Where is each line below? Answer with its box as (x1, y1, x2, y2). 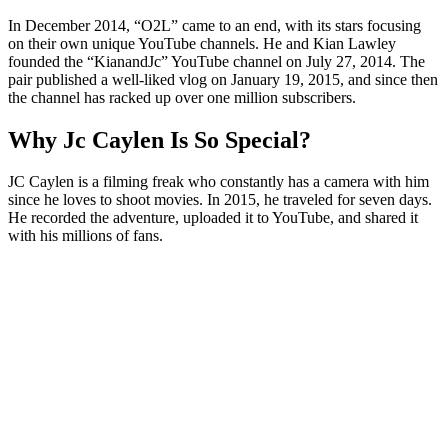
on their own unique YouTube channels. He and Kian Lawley (8, 34, 396, 52)
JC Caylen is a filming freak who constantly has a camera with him (8, 173, 429, 191)
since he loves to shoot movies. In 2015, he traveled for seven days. (8, 191, 432, 209)
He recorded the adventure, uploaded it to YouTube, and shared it (8, 209, 418, 227)
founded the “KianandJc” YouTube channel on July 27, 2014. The (8, 52, 425, 70)
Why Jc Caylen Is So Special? (8, 126, 311, 153)
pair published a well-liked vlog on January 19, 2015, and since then (8, 70, 438, 88)
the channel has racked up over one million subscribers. (8, 88, 356, 106)
